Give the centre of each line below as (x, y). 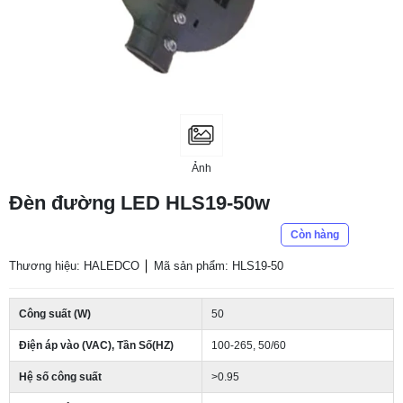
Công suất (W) (55, 314)
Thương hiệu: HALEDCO (74, 266)
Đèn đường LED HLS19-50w (139, 203)
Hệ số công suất (60, 377)
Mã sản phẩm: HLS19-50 (219, 266)
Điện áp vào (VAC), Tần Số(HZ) (96, 345)
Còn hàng (315, 235)
